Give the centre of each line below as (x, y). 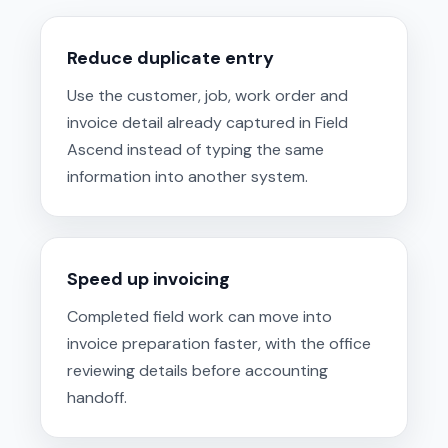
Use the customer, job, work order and (207, 95)
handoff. (97, 397)
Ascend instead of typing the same (195, 149)
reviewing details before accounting (197, 370)
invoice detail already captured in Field (207, 122)
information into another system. (187, 176)
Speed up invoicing (148, 278)
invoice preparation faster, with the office (219, 343)
